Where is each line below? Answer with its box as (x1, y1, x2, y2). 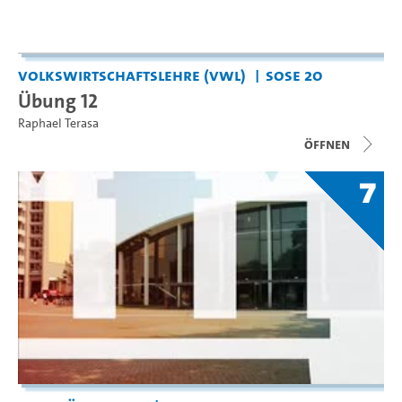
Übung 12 (18, 86, 98, 114)
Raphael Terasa (18, 114, 99, 132)
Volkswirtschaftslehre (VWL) (18, 63, 246, 86)
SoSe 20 (265, 63, 323, 86)
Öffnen (304, 134, 350, 153)
